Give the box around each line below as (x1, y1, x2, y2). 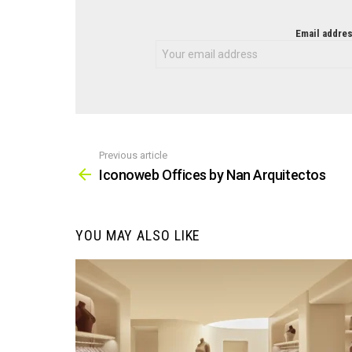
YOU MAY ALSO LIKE (75, 227, 201, 244)
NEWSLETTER (102, 27, 185, 44)
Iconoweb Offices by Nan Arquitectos (99, 167, 326, 184)
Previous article (99, 148, 167, 161)
